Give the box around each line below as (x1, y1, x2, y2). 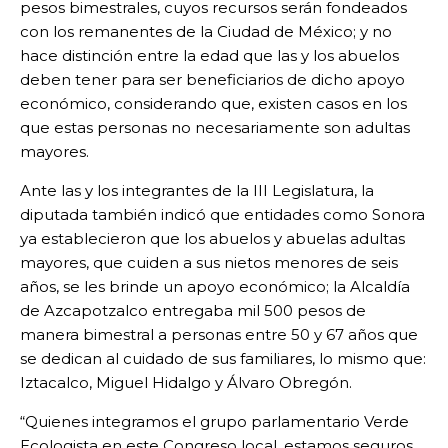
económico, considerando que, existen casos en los (20, 94, 407, 114)
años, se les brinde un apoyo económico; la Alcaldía (20, 277, 410, 297)
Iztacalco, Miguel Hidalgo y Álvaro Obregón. (20, 373, 352, 393)
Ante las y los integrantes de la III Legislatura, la (20, 181, 374, 201)
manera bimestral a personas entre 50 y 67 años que (20, 325, 418, 345)
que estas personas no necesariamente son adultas (20, 118, 410, 138)
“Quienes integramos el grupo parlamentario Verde (20, 412, 409, 432)
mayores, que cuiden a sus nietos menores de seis (20, 253, 398, 273)
